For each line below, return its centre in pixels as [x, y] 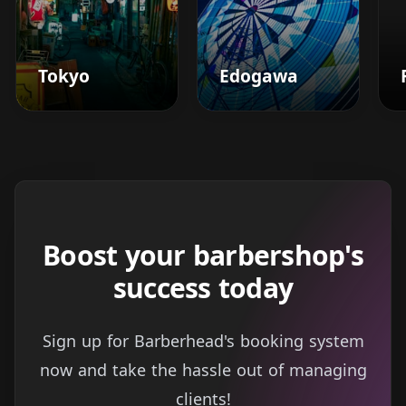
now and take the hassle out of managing [203, 369]
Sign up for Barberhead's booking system [203, 340]
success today [203, 287]
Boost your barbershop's [203, 255]
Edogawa [259, 75]
